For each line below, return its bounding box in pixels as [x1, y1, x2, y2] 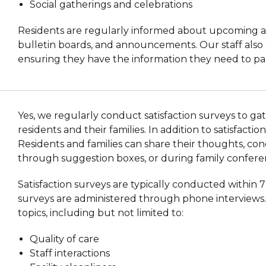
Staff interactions [30, 247, 110, 259]
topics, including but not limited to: [18, 207, 184, 218]
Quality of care [30, 233, 100, 245]
